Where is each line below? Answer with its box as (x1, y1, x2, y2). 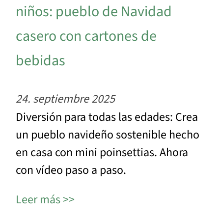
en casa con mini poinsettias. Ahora (16, 144, 188, 162)
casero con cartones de (16, 26, 157, 47)
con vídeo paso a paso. (16, 162, 126, 179)
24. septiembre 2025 (16, 90, 115, 108)
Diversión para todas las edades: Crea (16, 109, 198, 126)
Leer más (16, 191, 60, 209)
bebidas (16, 50, 65, 72)
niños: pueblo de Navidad (16, 1, 172, 23)
